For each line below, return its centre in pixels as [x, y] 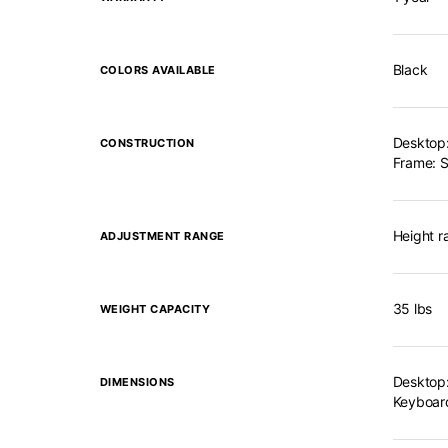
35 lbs [412, 308]
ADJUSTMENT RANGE [162, 236]
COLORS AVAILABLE [157, 70]
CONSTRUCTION [147, 143]
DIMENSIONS [137, 382]
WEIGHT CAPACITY [154, 309]
